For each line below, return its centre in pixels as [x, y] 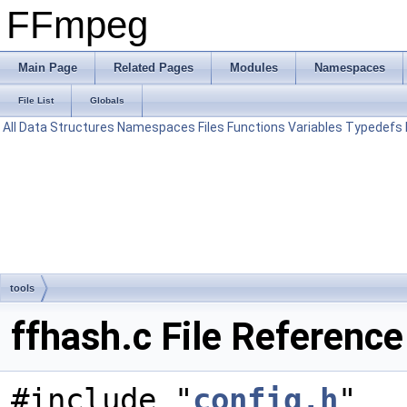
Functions [256, 127]
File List [36, 100]
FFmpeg [77, 25]
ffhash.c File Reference [207, 337]
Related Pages [154, 68]
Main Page [48, 68]
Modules [254, 68]
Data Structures [67, 127]
